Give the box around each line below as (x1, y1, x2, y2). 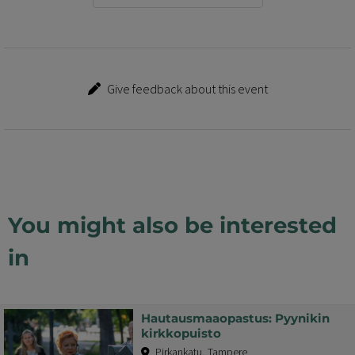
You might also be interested (8, 211, 337, 239)
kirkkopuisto (141, 326, 221, 342)
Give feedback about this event (106, 80, 268, 97)
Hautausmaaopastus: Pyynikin (141, 311, 330, 326)
